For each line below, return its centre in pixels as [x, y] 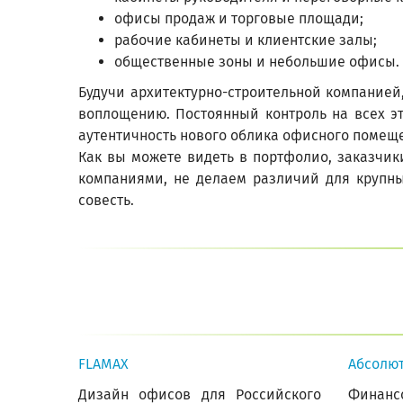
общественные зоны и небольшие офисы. [257, 62]
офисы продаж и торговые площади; [239, 18]
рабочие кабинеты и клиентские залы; [246, 40]
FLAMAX [103, 364]
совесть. [106, 200]
